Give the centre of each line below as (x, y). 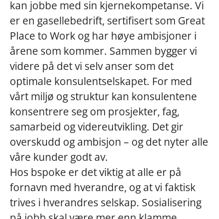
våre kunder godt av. (59, 157)
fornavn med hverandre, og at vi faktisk (103, 187)
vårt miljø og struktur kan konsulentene (103, 96)
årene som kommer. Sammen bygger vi (103, 51)
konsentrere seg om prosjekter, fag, (95, 111)
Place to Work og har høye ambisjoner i (103, 36)
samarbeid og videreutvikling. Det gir (97, 127)
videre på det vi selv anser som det (92, 66)
